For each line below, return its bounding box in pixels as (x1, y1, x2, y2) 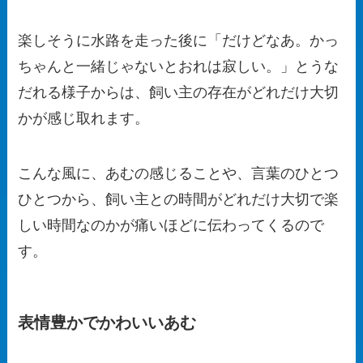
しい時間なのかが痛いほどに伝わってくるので (18, 216, 325, 233)
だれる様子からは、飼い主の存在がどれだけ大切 (18, 83, 340, 100)
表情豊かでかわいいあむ (18, 313, 197, 331)
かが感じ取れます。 (18, 109, 150, 126)
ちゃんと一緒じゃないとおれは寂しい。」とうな (18, 58, 340, 75)
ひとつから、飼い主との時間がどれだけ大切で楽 (18, 190, 340, 207)
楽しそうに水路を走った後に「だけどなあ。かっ (18, 32, 340, 49)
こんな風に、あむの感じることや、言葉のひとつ (18, 164, 340, 181)
